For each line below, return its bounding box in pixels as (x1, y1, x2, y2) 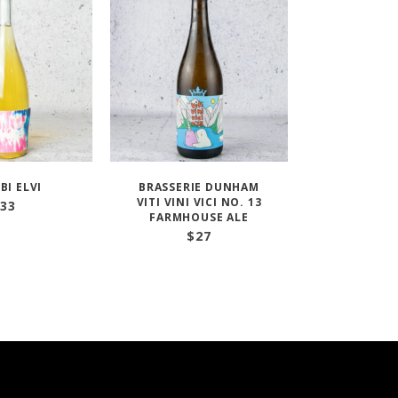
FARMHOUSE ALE (149, 210, 249, 225)
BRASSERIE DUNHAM (139, 179, 259, 195)
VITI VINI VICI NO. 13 (136, 195, 262, 210)
